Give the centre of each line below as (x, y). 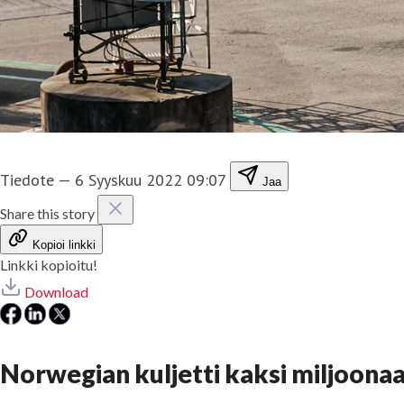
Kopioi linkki (64, 244)
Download (56, 291)
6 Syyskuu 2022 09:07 (150, 179)
